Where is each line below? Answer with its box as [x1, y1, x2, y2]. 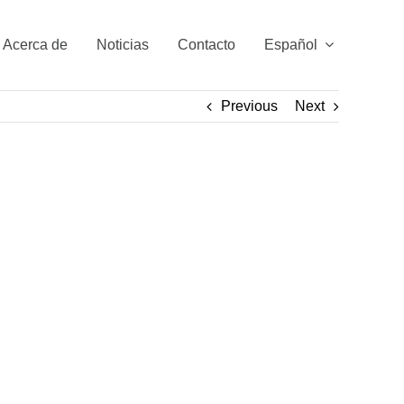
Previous [221, 98, 278, 114]
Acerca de [3, 36, 68, 52]
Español [264, 36, 317, 52]
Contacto [178, 36, 235, 52]
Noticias [96, 36, 149, 52]
